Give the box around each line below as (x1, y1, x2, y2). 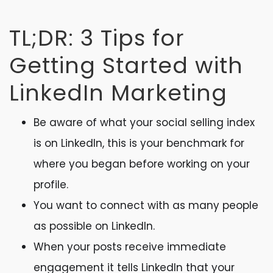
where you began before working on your (34, 157, 250, 171)
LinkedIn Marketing (9, 77, 227, 108)
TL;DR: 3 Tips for (9, 23, 185, 54)
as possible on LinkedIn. (34, 219, 155, 233)
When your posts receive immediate (34, 239, 226, 254)
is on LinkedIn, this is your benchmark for (34, 136, 244, 151)
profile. (34, 177, 68, 192)
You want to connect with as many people (34, 198, 258, 213)
